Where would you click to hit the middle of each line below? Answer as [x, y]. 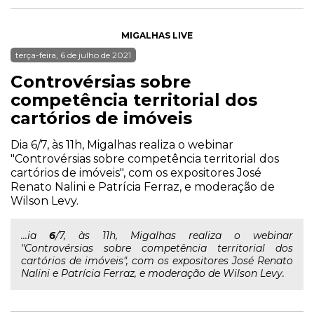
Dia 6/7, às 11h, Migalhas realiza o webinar [122, 145]
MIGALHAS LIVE [157, 35]
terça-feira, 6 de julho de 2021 [73, 55]
